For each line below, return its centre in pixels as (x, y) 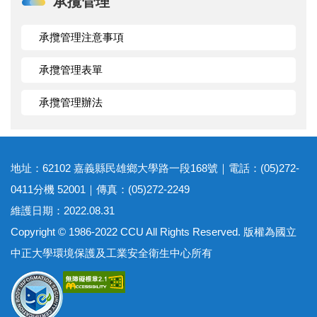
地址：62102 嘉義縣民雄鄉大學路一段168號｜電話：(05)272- (155, 168)
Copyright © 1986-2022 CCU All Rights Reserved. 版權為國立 (154, 231)
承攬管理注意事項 (81, 37)
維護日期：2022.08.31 (63, 210)
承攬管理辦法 (71, 102)
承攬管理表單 (71, 69)
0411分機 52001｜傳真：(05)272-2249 (100, 189)
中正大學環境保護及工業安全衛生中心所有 (111, 253)
